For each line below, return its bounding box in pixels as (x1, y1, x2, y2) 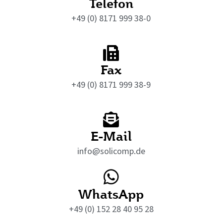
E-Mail (90, 127, 132, 144)
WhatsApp (78, 185, 144, 202)
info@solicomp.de (77, 144, 145, 158)
